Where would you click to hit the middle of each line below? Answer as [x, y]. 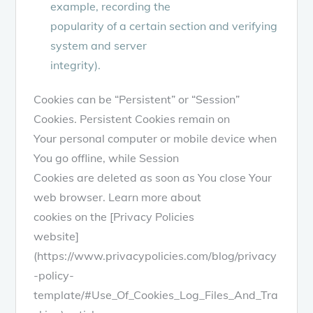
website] [57, 236]
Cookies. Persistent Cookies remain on [132, 118]
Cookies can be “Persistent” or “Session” [137, 99]
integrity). [76, 65]
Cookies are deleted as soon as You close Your [153, 177]
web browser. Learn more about [118, 197]
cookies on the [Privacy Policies [114, 216]
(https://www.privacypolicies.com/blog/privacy [155, 255]
